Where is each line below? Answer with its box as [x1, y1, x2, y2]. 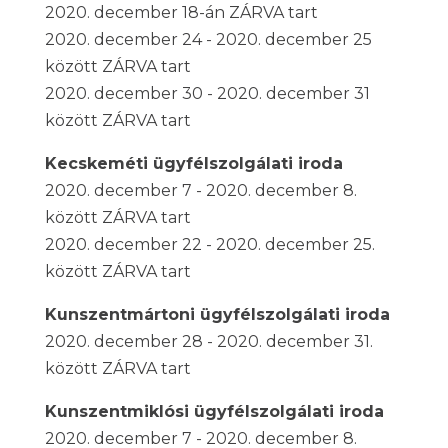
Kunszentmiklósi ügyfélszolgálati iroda [44, 402, 384, 421]
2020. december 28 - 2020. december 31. [44, 332, 373, 351]
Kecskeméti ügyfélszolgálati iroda [44, 154, 343, 173]
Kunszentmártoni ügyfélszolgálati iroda [44, 305, 390, 324]
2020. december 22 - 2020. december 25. [44, 235, 375, 254]
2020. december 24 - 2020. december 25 [44, 30, 372, 49]
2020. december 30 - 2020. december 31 [44, 84, 370, 103]
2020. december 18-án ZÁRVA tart [44, 3, 318, 22]
